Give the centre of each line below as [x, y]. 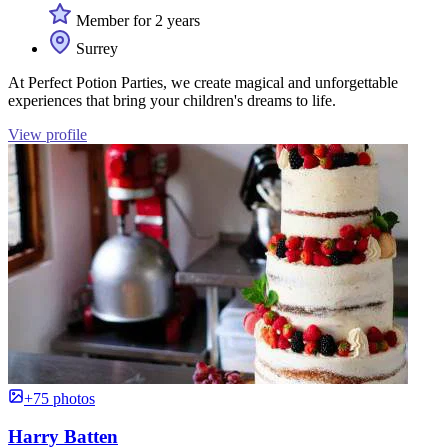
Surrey [95, 48]
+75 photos [59, 398]
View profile [47, 134]
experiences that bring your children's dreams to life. [172, 100]
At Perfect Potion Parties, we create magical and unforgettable [203, 82]
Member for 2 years [136, 20]
